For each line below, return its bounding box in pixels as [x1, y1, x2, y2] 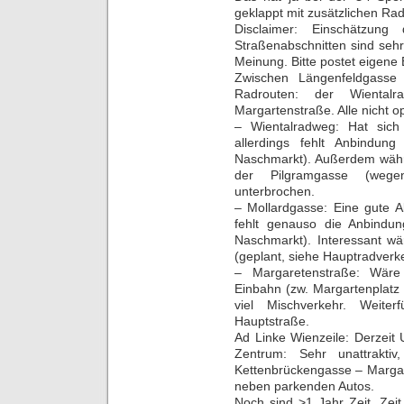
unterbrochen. [234, 183, 315, 198]
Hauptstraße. [234, 313, 309, 328]
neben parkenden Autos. [234, 378, 374, 393]
